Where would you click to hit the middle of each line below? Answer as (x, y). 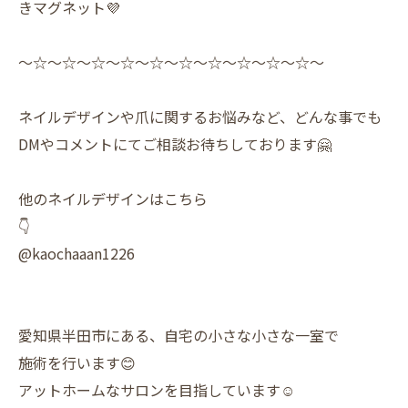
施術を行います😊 (77, 363)
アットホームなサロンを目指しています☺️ (157, 390)
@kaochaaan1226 (76, 254)
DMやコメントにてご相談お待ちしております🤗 (175, 144)
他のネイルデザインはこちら (113, 199)
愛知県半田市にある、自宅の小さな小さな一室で (178, 336)
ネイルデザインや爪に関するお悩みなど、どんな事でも (200, 117)
